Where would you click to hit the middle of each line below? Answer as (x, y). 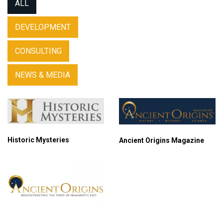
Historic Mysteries (38, 140)
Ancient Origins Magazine (162, 140)
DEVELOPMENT (43, 27)
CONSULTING (38, 51)
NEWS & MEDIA (43, 75)
